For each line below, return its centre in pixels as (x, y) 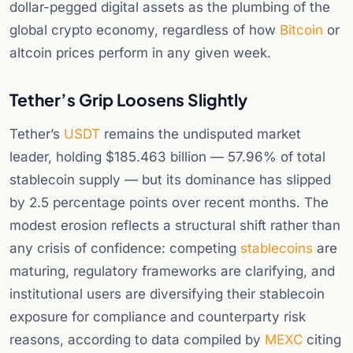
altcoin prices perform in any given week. (140, 53)
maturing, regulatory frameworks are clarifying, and (172, 271)
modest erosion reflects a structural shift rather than (175, 226)
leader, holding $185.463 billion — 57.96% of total (167, 157)
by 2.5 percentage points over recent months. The (169, 203)
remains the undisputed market (201, 134)
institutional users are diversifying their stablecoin (167, 294)
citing (322, 340)
